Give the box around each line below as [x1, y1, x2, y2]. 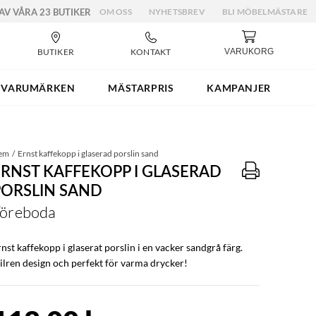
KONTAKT [130, 46, 171, 57]
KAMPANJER [207, 81, 271, 94]
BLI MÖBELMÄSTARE [221, 6, 308, 17]
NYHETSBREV [148, 6, 205, 17]
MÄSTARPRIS [108, 81, 174, 94]
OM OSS [99, 6, 132, 17]
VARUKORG [224, 47, 274, 56]
